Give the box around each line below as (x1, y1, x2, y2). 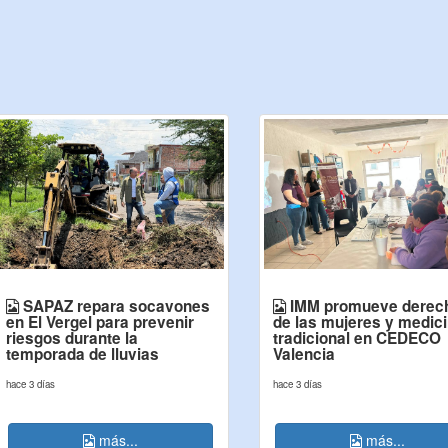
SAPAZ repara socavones (18, 295, 210, 317)
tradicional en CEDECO (273, 327, 441, 349)
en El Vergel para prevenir (5, 311, 194, 333)
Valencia (273, 343, 335, 365)
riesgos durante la (5, 327, 138, 349)
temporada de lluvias (5, 343, 159, 365)
